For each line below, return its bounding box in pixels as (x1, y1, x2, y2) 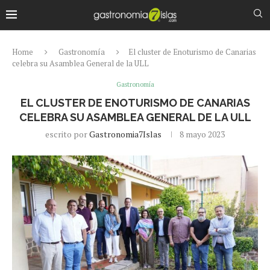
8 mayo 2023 (180, 128, 225, 140)
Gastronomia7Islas (89, 128, 162, 140)
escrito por (45, 128, 89, 140)
